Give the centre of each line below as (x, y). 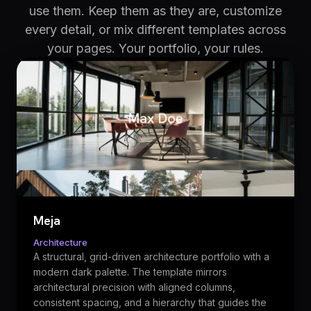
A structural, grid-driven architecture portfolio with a (151, 257)
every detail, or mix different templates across (155, 30)
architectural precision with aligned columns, (134, 287)
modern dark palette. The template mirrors (130, 272)
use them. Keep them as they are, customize (155, 11)
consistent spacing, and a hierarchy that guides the (150, 302)
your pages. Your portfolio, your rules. (155, 48)
